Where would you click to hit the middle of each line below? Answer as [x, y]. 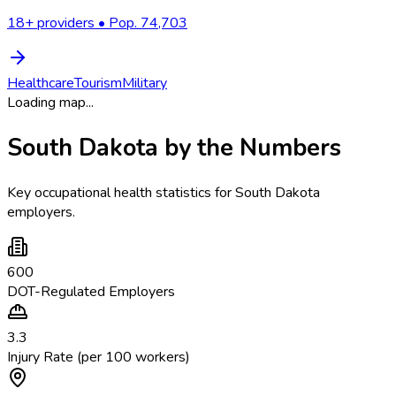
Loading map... [50, 102]
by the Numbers [250, 147]
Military [145, 83]
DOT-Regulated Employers [91, 292]
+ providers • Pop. [83, 23]
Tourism [98, 83]
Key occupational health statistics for [121, 193]
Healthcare [41, 83]
